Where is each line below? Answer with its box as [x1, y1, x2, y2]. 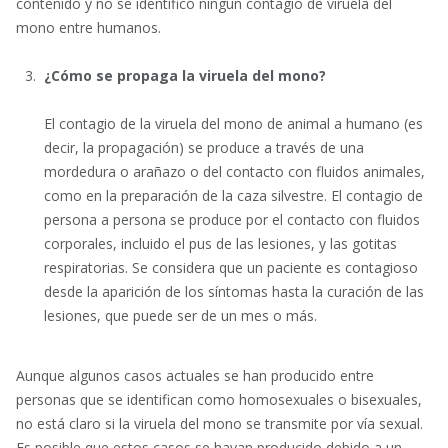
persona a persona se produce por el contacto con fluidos [44, 210, 420, 229]
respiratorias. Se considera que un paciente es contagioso [44, 258, 418, 277]
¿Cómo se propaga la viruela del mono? [44, 66, 326, 85]
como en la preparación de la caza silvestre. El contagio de [44, 186, 423, 205]
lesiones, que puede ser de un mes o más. [44, 306, 317, 325]
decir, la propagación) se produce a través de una [44, 138, 364, 157]
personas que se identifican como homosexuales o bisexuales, [16, 390, 422, 409]
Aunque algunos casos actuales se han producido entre [16, 366, 374, 385]
